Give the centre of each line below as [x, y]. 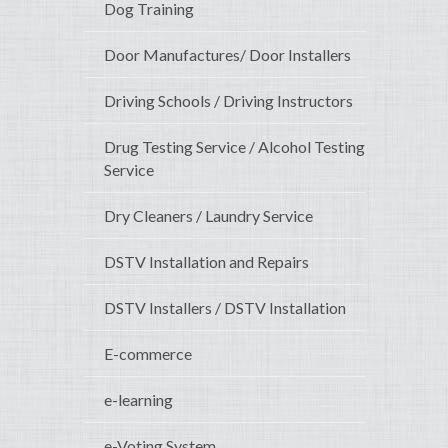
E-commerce [148, 354]
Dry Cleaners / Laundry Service [208, 216]
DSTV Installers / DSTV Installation [225, 308]
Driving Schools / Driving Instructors [228, 101]
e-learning [138, 400]
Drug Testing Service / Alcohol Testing [234, 147]
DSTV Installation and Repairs [206, 262]
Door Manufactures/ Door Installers [227, 55]
